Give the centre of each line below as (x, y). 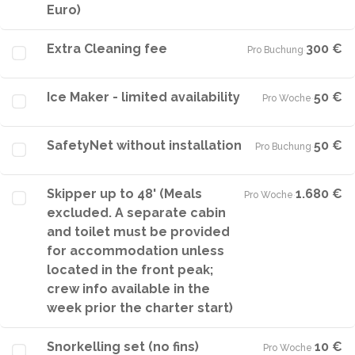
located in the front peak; (130, 270)
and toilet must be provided (138, 232)
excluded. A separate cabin (136, 213)
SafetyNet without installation (144, 145)
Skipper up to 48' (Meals (124, 194)
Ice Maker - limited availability (143, 97)
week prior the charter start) (140, 308)
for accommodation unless (136, 251)
